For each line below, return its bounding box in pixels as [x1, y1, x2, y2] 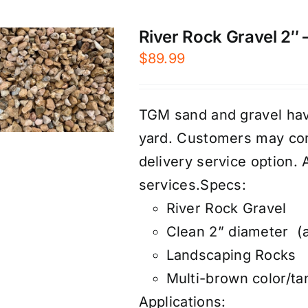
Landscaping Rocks [166, 247, 296, 264]
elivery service [146, 153, 247, 170]
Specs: [200, 177, 247, 194]
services [138, 177, 196, 194]
